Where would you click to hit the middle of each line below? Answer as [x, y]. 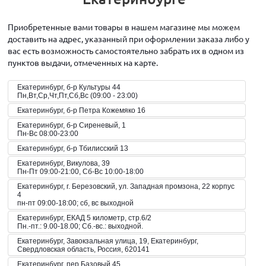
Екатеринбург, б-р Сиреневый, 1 [72, 125]
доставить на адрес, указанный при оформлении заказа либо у [129, 39]
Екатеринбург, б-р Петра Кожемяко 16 [81, 110]
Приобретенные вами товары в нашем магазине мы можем [124, 27]
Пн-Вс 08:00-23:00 [48, 134]
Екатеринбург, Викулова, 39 [64, 163]
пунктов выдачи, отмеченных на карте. [83, 62]
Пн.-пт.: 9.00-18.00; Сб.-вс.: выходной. [80, 226]
